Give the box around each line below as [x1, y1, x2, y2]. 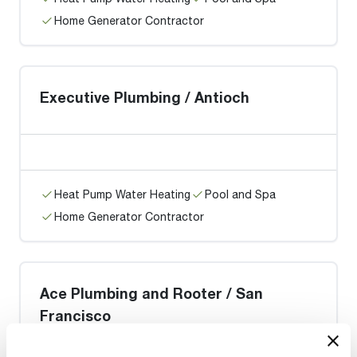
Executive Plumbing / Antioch [40, 88, 249, 106]
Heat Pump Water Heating [54, 187, 190, 201]
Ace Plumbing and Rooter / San [40, 284, 263, 302]
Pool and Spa [205, 187, 276, 201]
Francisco [40, 307, 111, 324]
